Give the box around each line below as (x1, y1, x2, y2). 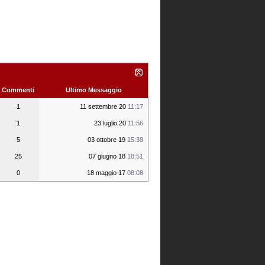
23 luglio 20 (94, 119, 128, 127)
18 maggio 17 (87, 169, 127, 176)
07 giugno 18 (89, 153, 127, 160)
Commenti (2, 86, 34, 93)
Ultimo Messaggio (65, 86, 122, 93)
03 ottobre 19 (88, 136, 127, 143)
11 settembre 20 (80, 103, 128, 110)
